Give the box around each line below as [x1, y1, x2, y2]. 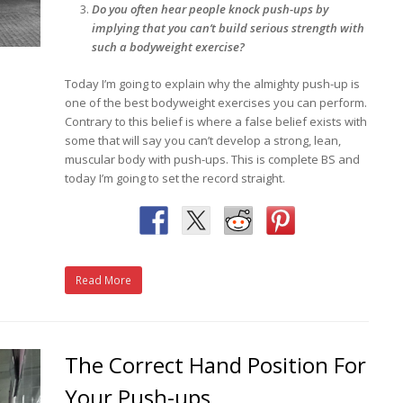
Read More [76, 272, 132, 288]
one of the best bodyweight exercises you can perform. [65, 94, 368, 111]
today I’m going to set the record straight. [65, 169, 286, 186]
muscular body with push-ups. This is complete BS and [65, 150, 361, 167]
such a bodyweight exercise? [92, 38, 248, 55]
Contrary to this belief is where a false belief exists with [65, 112, 368, 130]
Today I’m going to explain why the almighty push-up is [65, 75, 361, 92]
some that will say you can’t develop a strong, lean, [65, 131, 342, 148]
